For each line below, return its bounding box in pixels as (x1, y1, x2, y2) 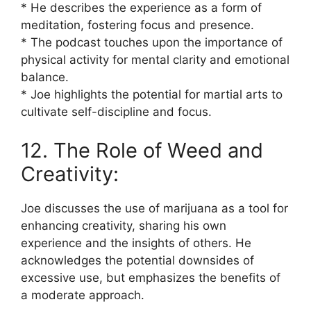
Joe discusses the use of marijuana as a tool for (21, 201, 288, 215)
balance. (21, 70, 69, 84)
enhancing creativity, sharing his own (21, 218, 226, 233)
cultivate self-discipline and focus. (21, 105, 212, 119)
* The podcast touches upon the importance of (21, 35, 283, 49)
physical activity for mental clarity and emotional (21, 53, 289, 67)
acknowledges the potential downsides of (21, 253, 254, 267)
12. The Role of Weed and (21, 137, 263, 162)
